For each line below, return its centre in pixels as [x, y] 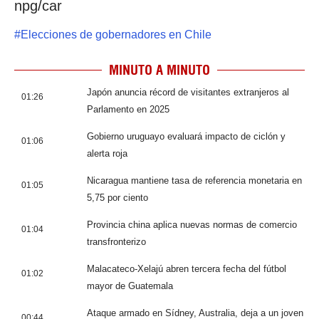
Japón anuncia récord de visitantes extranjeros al [188, 92]
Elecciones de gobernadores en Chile [116, 34]
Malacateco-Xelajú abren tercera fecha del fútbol [187, 268]
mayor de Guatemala [130, 286]
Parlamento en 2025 [128, 109]
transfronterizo [116, 241]
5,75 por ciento [117, 197]
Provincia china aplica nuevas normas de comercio [192, 224]
